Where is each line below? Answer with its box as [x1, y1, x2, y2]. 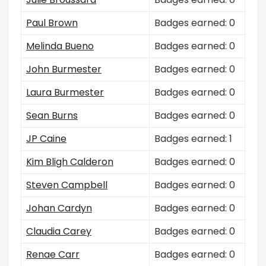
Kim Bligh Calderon [26, 155, 113, 169]
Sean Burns [26, 109, 78, 122]
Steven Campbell [26, 178, 107, 192]
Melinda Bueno [26, 39, 94, 53]
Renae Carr [26, 248, 80, 261]
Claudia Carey [26, 224, 91, 238]
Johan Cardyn [26, 201, 92, 215]
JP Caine [26, 132, 66, 145]
